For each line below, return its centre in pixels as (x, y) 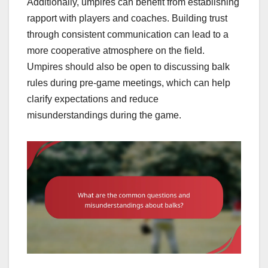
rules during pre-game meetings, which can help (129, 83)
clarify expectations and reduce (93, 99)
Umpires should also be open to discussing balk (128, 66)
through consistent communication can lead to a (128, 34)
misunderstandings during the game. (104, 115)
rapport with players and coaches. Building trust (127, 18)
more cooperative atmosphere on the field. (116, 50)
